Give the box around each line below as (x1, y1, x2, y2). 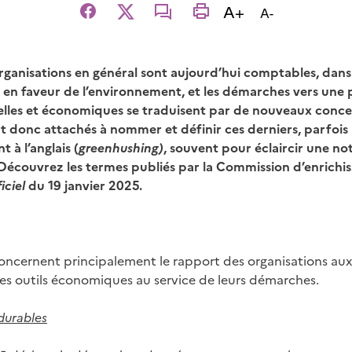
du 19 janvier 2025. (25, 176, 142, 193)
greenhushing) (79, 138, 163, 156)
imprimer (191, 12, 240, 28)
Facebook (78, 12, 130, 28)
